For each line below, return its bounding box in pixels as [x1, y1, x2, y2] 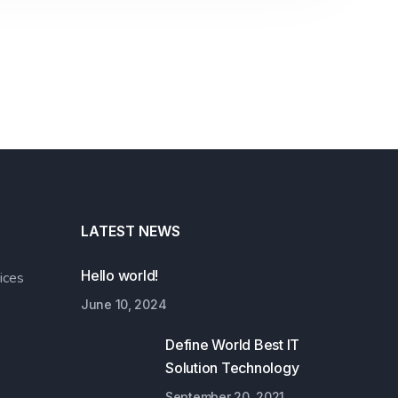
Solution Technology [165, 358, 299, 377]
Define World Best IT [165, 335, 300, 354]
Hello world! [81, 266, 159, 284]
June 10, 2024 [81, 296, 167, 312]
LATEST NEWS [81, 221, 180, 240]
